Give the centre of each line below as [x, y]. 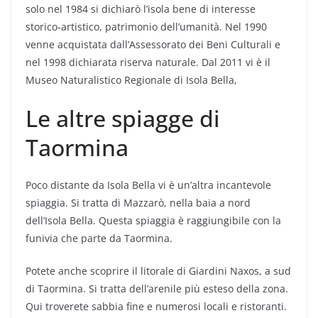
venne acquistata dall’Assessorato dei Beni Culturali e [153, 44]
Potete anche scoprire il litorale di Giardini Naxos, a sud [158, 271]
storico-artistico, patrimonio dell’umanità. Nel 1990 [146, 27]
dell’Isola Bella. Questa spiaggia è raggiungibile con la [153, 220]
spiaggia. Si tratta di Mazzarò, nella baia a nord [138, 203]
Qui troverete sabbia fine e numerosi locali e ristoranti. [156, 306]
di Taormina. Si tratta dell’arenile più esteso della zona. [157, 289]
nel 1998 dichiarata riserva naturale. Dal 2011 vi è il [148, 62]
